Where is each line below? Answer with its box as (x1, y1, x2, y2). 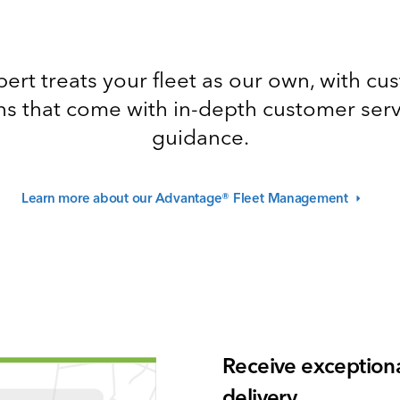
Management (267, 189, 348, 206)
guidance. (151, 124, 249, 150)
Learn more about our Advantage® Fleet (21, 189, 264, 206)
